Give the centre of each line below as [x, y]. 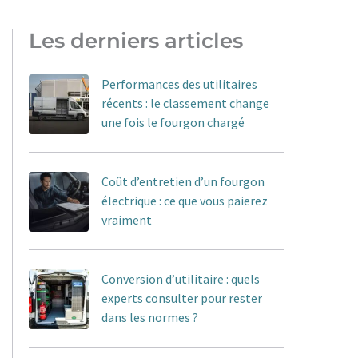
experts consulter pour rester [182, 298]
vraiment [127, 219]
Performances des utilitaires [179, 84]
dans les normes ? [150, 317]
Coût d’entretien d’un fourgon [183, 181]
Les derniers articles [136, 41]
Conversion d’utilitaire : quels [181, 278]
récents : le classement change [185, 103]
